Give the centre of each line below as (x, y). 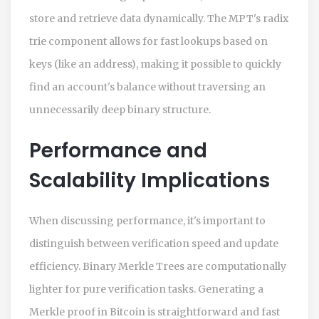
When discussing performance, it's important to (147, 220)
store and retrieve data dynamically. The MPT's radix (159, 18)
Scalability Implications (150, 180)
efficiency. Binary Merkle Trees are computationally (158, 266)
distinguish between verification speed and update (154, 243)
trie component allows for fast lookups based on (148, 41)
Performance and (118, 150)
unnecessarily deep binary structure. (120, 109)
